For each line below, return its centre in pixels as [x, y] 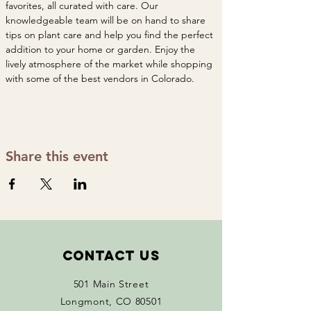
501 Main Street [111, 284]
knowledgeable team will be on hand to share [107, 20]
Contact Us [111, 255]
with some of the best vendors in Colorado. [101, 78]
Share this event [57, 156]
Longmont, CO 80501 [111, 301]
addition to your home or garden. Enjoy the [102, 49]
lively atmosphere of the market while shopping [110, 64]
